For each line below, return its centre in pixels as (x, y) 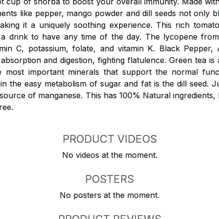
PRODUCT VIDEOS (109, 139)
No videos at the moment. (109, 155)
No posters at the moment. (109, 195)
